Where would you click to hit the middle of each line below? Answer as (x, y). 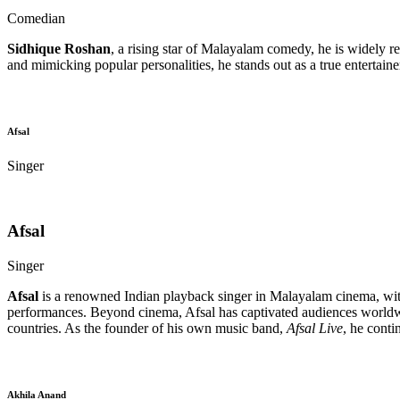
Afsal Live (315, 328)
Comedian (36, 18)
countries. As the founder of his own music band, (147, 328)
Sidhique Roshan (59, 48)
